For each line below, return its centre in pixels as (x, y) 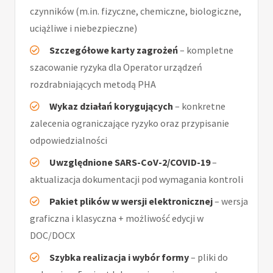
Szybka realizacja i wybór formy (119, 257)
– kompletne (206, 50)
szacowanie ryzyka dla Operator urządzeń (116, 67)
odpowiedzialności (69, 140)
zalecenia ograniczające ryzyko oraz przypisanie (129, 123)
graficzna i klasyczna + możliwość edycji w (117, 218)
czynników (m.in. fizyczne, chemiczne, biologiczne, (136, 11)
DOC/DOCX (52, 236)
